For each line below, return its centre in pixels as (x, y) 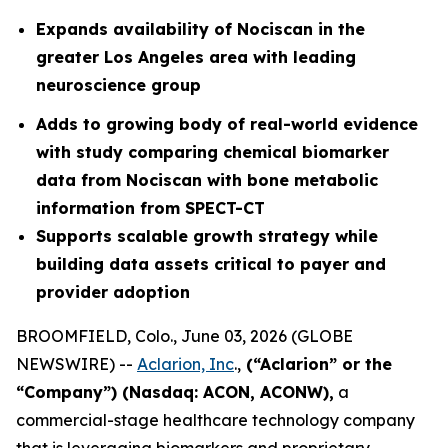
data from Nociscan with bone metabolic (207, 179)
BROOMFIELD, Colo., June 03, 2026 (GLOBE (184, 335)
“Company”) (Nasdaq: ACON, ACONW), (175, 391)
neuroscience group (118, 85)
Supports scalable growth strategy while (207, 235)
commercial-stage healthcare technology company (215, 419)
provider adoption (113, 291)
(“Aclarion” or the (316, 363)
